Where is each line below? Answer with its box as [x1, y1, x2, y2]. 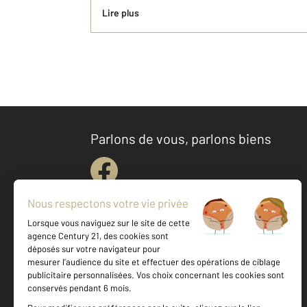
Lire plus [102, 7, 139, 19]
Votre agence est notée [111, 280, 240, 295]
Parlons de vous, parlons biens [90, 130, 271, 147]
